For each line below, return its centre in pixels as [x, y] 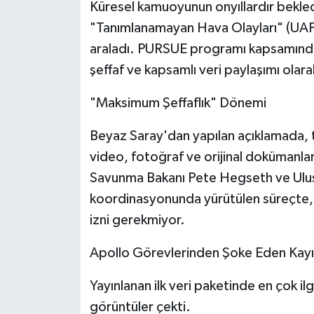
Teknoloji [64, 68]
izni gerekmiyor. [137, 220]
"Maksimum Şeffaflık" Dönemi [178, 103]
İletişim [59, 176]
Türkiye [59, 104]
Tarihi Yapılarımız [87, 33]
